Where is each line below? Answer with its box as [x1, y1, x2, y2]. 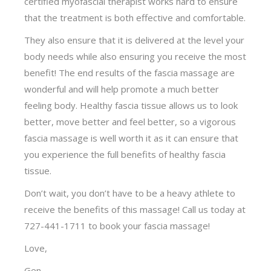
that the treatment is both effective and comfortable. [24, 11, 246, 24]
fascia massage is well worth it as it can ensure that [24, 131, 239, 144]
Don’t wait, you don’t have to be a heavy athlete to [24, 186, 236, 199]
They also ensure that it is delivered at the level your [24, 33, 245, 46]
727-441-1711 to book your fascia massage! [24, 219, 211, 232]
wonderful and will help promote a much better [24, 82, 220, 95]
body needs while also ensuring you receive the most [24, 50, 247, 62]
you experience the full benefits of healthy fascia [24, 148, 226, 160]
